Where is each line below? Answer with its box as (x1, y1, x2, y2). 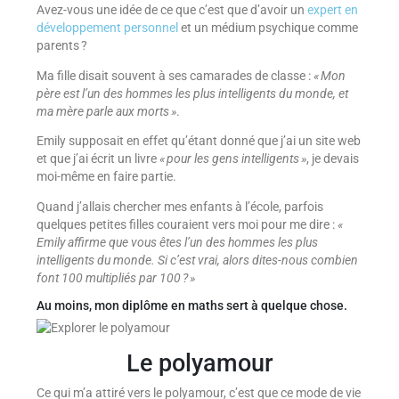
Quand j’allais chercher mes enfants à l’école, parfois (36, 199, 323, 214)
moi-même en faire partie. (36, 169, 176, 184)
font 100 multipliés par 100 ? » (36, 270, 195, 285)
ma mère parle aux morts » (36, 103, 176, 118)
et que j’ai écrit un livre (36, 151, 159, 167)
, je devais (305, 151, 359, 167)
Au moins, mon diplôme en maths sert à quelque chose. (36, 298, 347, 313)
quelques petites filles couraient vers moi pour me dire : (36, 216, 338, 232)
